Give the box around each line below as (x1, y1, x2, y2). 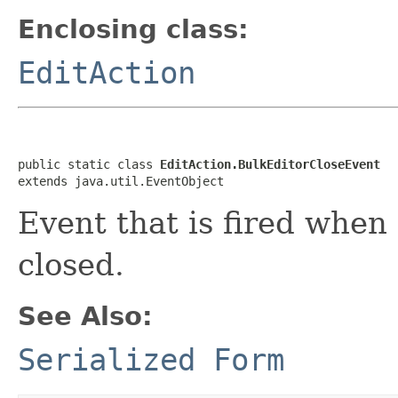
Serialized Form (18, 341, 284, 378)
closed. (18, 246, 124, 283)
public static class (18, 156, 160, 171)
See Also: (18, 300, 153, 331)
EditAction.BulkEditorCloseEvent (160, 156, 380, 171)
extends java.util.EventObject (18, 173, 224, 188)
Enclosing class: (18, 13, 249, 44)
